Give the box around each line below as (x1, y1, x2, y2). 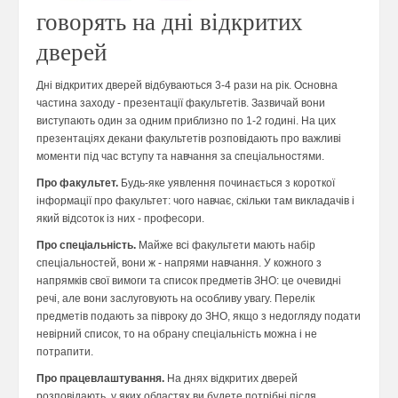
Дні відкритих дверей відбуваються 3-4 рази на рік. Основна (36, 79, 338, 92)
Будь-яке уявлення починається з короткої (118, 177, 335, 190)
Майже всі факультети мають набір (136, 239, 315, 252)
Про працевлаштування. (36, 372, 164, 386)
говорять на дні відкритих (36, 9, 303, 36)
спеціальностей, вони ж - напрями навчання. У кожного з (36, 257, 322, 270)
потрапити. (36, 346, 93, 359)
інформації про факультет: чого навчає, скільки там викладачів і (36, 195, 354, 208)
